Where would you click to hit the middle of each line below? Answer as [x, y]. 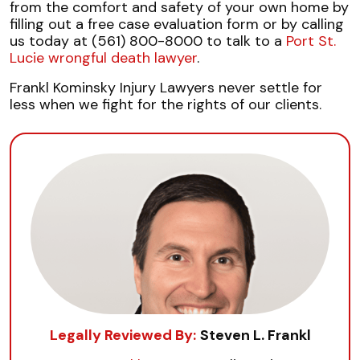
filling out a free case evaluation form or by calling [177, 24]
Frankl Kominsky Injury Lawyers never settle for [166, 88]
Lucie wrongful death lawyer [103, 58]
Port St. [311, 41]
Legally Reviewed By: [123, 335]
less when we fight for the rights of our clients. [166, 104]
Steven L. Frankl [255, 335]
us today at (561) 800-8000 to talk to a [148, 41]
